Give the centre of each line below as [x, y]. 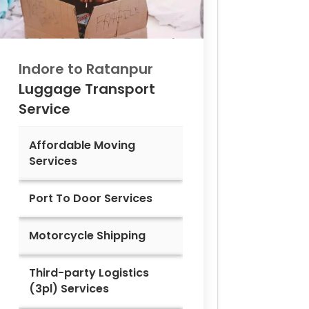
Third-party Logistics [89, 272]
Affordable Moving [82, 145]
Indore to [52, 69]
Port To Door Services [91, 198]
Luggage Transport [87, 89]
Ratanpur [120, 69]
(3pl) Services [69, 288]
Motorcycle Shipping [87, 235]
